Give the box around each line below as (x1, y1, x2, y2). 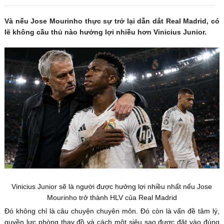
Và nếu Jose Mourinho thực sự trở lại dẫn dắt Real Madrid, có (4, 16, 220, 25)
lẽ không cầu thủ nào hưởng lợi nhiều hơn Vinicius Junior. (4, 27, 206, 36)
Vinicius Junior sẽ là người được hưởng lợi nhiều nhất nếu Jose (11, 182, 212, 190)
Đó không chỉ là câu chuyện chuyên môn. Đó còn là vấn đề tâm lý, (4, 206, 220, 215)
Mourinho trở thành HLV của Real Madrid (46, 193, 177, 201)
